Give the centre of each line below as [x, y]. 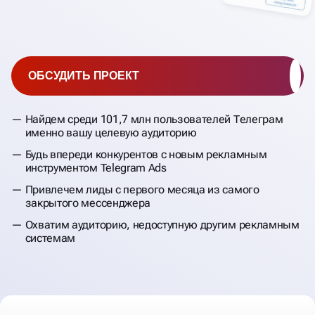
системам [50, 238]
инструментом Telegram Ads [96, 168]
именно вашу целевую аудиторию [111, 133]
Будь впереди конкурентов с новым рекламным [146, 155]
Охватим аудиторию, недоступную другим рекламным [162, 225]
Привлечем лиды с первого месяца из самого [142, 190]
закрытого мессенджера [88, 203]
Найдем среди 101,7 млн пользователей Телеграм [154, 120]
